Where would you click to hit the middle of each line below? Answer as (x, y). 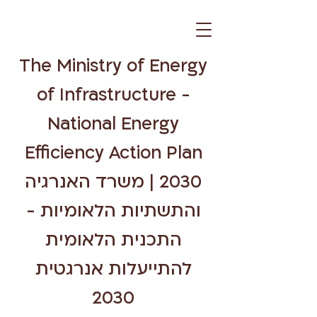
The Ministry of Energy (113, 66)
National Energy (113, 124)
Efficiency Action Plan (113, 153)
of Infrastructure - (113, 95)
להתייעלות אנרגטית (113, 269)
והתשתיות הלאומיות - (113, 211)
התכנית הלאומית (113, 240)
